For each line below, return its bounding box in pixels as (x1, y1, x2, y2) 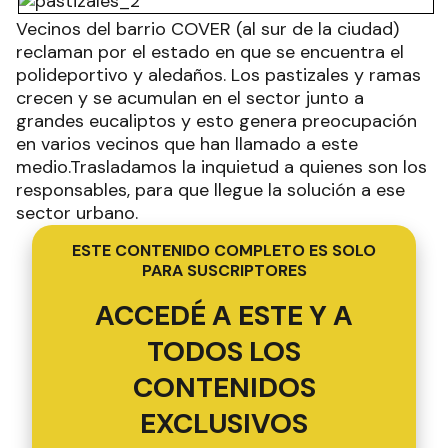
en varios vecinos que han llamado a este (16, 132, 358, 156)
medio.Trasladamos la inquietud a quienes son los (16, 155, 427, 179)
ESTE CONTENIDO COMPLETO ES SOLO (72, 240, 376, 261)
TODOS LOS (147, 333, 301, 370)
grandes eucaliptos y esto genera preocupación (16, 109, 417, 133)
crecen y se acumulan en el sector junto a (16, 86, 364, 110)
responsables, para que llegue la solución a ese (16, 178, 405, 202)
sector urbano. (16, 201, 138, 225)
